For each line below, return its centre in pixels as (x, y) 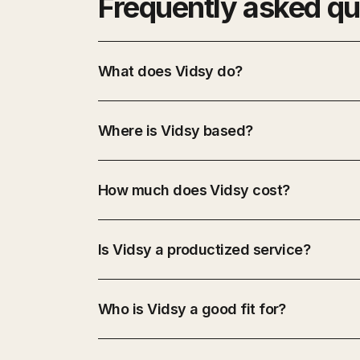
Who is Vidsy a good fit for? (192, 309)
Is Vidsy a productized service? (205, 249)
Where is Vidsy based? (176, 130)
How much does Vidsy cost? (194, 190)
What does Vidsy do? (170, 71)
